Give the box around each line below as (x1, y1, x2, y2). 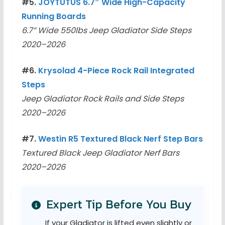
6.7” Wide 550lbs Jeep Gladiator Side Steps (21, 25, 191, 37)
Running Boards (21, 11, 86, 23)
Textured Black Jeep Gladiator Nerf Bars (21, 147, 179, 159)
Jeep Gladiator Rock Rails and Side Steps (21, 93, 184, 105)
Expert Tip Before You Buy (43, 195, 191, 213)
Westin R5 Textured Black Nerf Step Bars (38, 133, 203, 145)
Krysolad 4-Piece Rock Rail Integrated (38, 65, 194, 77)
